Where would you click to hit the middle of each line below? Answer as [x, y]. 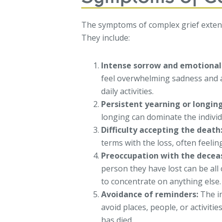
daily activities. [128, 91]
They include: [106, 37]
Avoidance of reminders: [150, 194]
